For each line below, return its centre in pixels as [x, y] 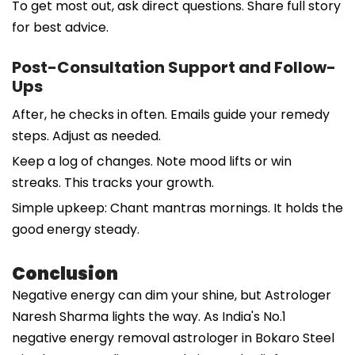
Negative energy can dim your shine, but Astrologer [172, 295]
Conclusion [65, 273]
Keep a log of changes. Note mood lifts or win [152, 161]
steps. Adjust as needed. [86, 136]
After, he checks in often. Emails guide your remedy [171, 114]
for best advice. [60, 27]
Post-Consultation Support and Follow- [174, 67]
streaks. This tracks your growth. [113, 182]
